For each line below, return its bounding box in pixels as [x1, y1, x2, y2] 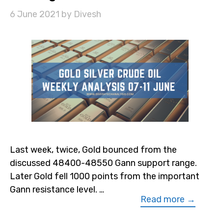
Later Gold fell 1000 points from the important [10, 171, 199, 182]
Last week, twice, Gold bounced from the [10, 144, 177, 156]
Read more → [140, 194, 195, 205]
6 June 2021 [10, 8, 59, 20]
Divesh [74, 8, 101, 20]
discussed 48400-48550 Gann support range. [10, 158, 197, 169]
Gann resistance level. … [10, 184, 104, 195]
